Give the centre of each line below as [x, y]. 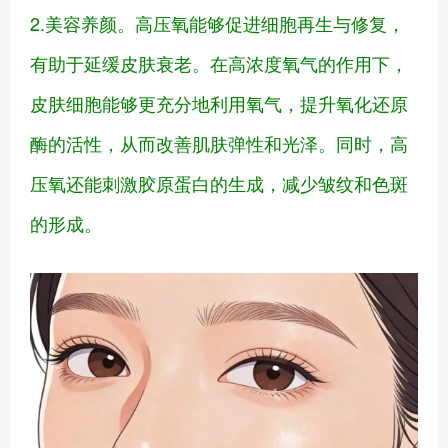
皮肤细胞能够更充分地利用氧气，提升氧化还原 [219, 103]
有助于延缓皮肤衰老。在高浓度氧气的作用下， [219, 63]
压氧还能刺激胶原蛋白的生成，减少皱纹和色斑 [219, 183]
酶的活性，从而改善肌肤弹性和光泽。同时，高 [219, 143]
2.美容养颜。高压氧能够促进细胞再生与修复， [217, 23]
